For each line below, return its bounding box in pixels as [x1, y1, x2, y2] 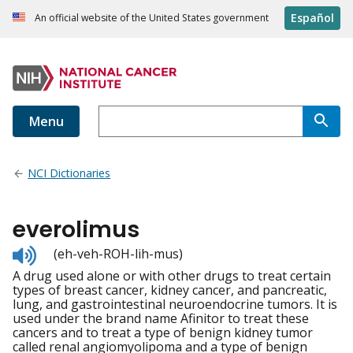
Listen [35, 243, 71, 261]
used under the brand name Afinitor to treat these [13, 310, 309, 328]
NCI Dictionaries [28, 165, 111, 181]
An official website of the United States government [35, 11, 269, 25]
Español [291, 10, 334, 26]
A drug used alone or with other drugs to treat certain [13, 267, 331, 285]
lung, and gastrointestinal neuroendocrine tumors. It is [13, 295, 337, 314]
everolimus [13, 214, 139, 246]
